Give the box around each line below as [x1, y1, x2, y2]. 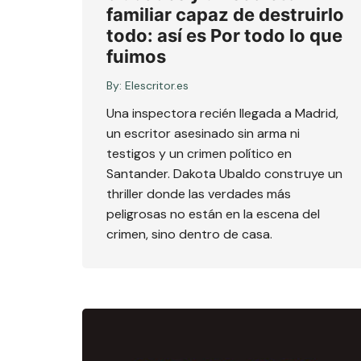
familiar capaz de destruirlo [106, 4, 344, 26]
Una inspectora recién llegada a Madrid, [106, 105, 338, 122]
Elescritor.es [125, 78, 189, 93]
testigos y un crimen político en [106, 145, 292, 163]
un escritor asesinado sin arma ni [106, 125, 300, 143]
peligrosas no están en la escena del [106, 205, 320, 223]
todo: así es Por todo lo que [106, 25, 342, 47]
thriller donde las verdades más [106, 185, 291, 203]
